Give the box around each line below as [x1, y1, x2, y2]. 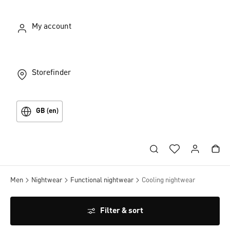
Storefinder [32, 69, 71, 77]
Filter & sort [100, 207, 143, 215]
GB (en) [36, 107, 59, 115]
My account [32, 23, 71, 31]
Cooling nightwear [142, 177, 195, 184]
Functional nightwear [70, 177, 133, 184]
